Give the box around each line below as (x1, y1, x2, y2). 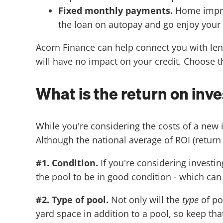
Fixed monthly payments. (58, 4, 175, 16)
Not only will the (111, 194, 182, 206)
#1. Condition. (36, 157, 101, 169)
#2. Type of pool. (36, 194, 111, 206)
